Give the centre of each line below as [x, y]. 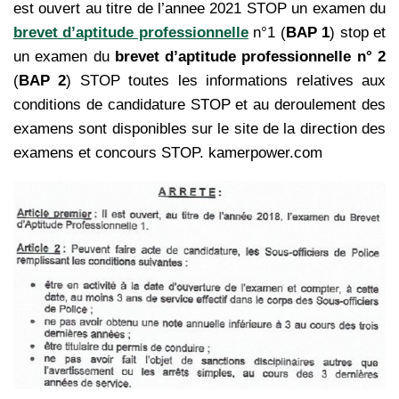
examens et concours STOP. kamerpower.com [170, 152]
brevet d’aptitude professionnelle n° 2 [250, 56]
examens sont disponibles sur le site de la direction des [199, 128]
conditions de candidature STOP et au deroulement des [199, 104]
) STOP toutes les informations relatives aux [226, 80]
